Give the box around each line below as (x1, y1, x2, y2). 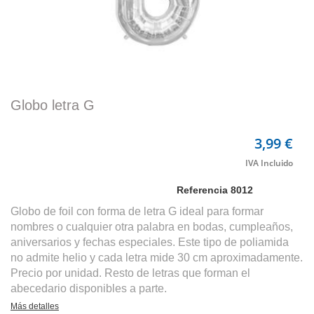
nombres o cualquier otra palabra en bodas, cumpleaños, (11, 221, 293, 233)
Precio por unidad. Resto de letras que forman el (11, 267, 250, 279)
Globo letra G (11, 97, 95, 113)
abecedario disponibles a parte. (11, 282, 170, 294)
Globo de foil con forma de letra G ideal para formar (11, 205, 264, 217)
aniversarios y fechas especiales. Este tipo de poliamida (11, 236, 289, 248)
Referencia (177, 184, 231, 196)
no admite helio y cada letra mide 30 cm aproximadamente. (11, 252, 303, 264)
